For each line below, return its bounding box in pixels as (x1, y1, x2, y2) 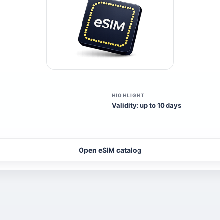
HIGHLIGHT (112, 92, 145, 98)
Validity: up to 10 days (112, 101, 181, 109)
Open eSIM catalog (79, 145, 141, 154)
